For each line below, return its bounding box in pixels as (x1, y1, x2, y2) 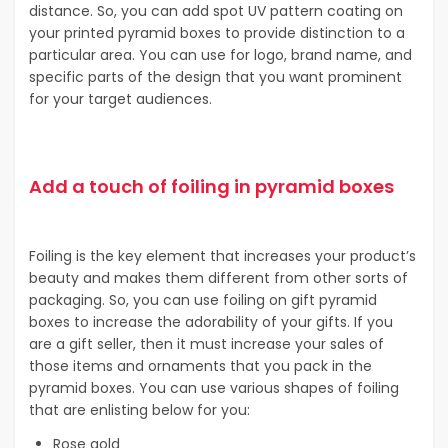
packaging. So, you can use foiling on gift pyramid (29, 290, 377, 311)
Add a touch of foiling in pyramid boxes (29, 174, 394, 200)
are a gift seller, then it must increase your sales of (29, 334, 384, 355)
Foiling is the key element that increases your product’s (29, 246, 416, 267)
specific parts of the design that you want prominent (29, 67, 402, 88)
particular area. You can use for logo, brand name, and (29, 45, 412, 66)
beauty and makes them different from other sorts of (29, 268, 408, 289)
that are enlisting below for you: (29, 400, 250, 421)
